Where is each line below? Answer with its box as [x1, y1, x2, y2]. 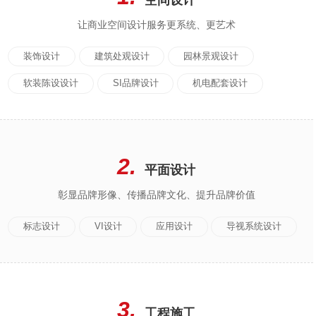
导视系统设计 [226, 220, 282, 231]
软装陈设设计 [23, 77, 79, 88]
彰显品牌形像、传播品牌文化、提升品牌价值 [57, 189, 255, 201]
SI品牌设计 [112, 77, 159, 88]
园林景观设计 [183, 50, 238, 61]
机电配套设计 [192, 77, 248, 88]
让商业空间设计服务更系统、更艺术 [77, 18, 236, 30]
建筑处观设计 [94, 50, 150, 61]
